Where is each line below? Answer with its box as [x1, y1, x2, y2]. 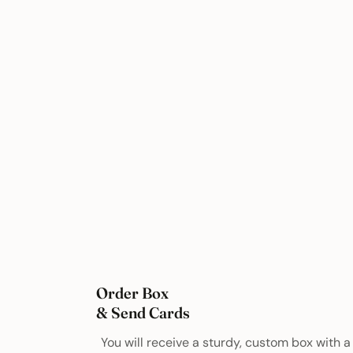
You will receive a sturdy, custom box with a [101, 333, 351, 351]
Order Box [96, 283, 169, 303]
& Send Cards [96, 303, 191, 322]
